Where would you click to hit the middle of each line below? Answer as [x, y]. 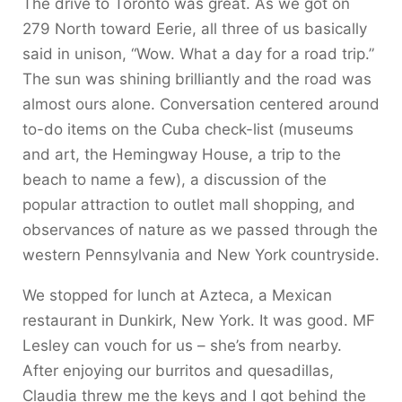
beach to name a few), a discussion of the [175, 179]
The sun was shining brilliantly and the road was [197, 79]
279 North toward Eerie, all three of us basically [195, 29]
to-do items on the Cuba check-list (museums [188, 129]
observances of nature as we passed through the [200, 230]
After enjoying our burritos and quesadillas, [178, 371]
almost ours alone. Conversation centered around [201, 104]
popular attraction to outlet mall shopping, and [189, 205]
